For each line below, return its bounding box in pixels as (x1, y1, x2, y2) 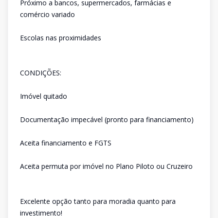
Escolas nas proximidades (20, 33, 101, 42)
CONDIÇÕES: (20, 68, 61, 77)
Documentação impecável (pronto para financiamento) (20, 115, 194, 124)
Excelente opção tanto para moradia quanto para (20, 197, 176, 206)
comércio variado (20, 10, 75, 19)
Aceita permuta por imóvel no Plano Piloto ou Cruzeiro (20, 162, 193, 171)
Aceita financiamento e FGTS (20, 138, 111, 147)
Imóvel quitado (20, 91, 67, 101)
